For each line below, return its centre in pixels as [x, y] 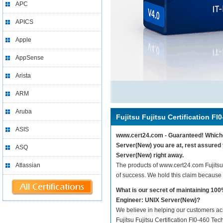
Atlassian [28, 165]
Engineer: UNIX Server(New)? [158, 200]
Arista [23, 76]
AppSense [30, 58]
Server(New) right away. [150, 155]
